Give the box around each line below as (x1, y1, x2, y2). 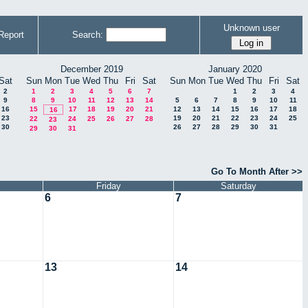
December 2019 (60, 64, 123, 74)
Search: (71, 30, 103, 40)
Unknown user (223, 22, 280, 33)
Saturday (220, 181, 256, 192)
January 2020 (208, 64, 262, 74)
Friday (96, 181, 121, 192)
